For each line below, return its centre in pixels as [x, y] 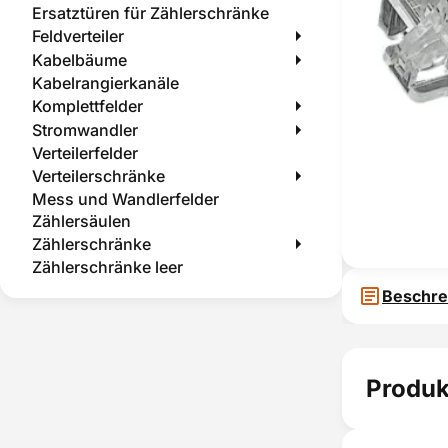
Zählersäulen [81, 221]
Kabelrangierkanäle [105, 83]
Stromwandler [85, 130]
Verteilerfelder [85, 153]
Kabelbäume [79, 60]
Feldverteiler [78, 36]
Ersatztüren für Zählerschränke [150, 13]
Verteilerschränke [98, 176]
